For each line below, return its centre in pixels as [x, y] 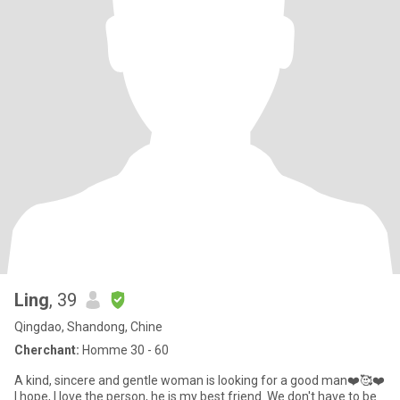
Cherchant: [47, 350]
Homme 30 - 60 [124, 350]
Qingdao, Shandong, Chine [88, 327]
